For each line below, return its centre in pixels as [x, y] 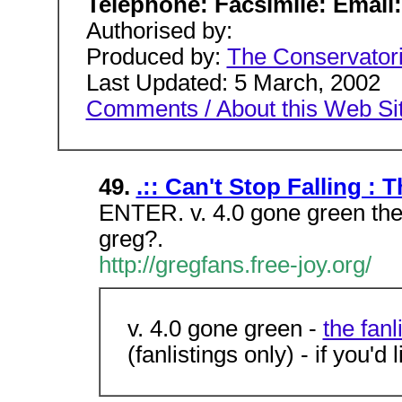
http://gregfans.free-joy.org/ [235, 265]
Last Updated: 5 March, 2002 [233, 82]
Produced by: [156, 56]
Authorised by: [159, 30]
